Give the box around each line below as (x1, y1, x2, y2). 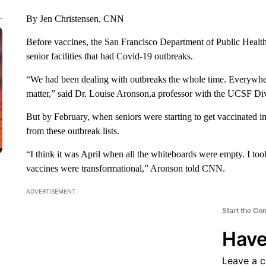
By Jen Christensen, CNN (26, 14, 124, 24)
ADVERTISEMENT (26, 188, 75, 195)
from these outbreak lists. (26, 126, 119, 136)
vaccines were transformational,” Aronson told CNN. (26, 163, 225, 173)
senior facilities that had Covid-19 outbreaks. (26, 51, 193, 61)
